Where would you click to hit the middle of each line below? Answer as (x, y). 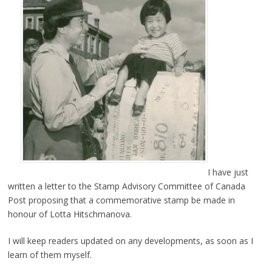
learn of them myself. (49, 255)
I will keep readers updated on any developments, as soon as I (130, 241)
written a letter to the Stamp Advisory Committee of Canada (126, 186)
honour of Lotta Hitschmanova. (70, 214)
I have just (228, 172)
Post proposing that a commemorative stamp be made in (121, 200)
